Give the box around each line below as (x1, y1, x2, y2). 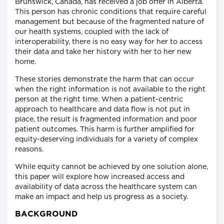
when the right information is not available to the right (15, 86, 205, 93)
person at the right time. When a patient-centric (15, 96, 183, 103)
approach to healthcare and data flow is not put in (15, 106, 190, 113)
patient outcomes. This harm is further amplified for (15, 126, 194, 133)
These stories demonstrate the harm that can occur (15, 76, 194, 83)
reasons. (15, 146, 43, 153)
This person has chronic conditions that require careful (15, 8, 206, 16)
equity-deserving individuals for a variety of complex (15, 136, 198, 143)
